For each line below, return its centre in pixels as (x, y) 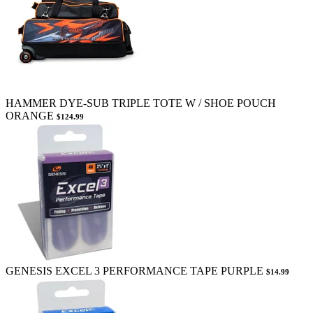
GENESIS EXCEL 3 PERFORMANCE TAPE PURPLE (134, 270)
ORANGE (30, 115)
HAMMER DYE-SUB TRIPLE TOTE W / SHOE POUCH (141, 103)
